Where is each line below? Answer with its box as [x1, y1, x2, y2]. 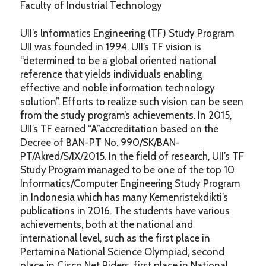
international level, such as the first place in [20, 232, 210, 245]
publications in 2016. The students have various [20, 205, 230, 217]
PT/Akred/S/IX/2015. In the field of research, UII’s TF [20, 150, 244, 163]
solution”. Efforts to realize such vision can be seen [20, 96, 243, 108]
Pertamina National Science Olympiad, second [20, 246, 224, 258]
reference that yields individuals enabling [20, 68, 204, 81]
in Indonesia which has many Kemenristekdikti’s [20, 191, 228, 204]
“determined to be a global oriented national [20, 55, 216, 67]
